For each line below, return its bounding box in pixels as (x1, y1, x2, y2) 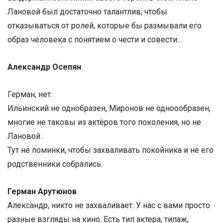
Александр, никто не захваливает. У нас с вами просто (7, 201, 210, 211)
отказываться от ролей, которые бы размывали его (7, 20, 202, 30)
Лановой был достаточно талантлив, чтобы (7, 6, 167, 16)
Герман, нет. (7, 90, 52, 100)
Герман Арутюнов (7, 187, 79, 197)
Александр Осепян (7, 62, 83, 72)
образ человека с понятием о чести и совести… (7, 34, 182, 44)
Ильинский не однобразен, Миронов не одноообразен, (7, 104, 211, 113)
